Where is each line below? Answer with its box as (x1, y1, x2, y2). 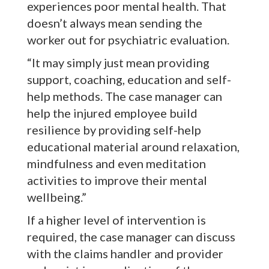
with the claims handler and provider (27, 246, 223, 261)
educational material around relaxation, (27, 139, 240, 154)
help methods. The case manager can (27, 89, 222, 104)
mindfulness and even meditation (27, 156, 206, 171)
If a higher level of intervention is (27, 213, 206, 228)
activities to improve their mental (27, 173, 207, 188)
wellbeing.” (27, 190, 86, 205)
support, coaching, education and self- (27, 72, 231, 87)
